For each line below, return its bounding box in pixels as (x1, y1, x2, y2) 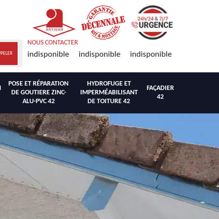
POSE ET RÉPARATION (8, 80, 68, 88)
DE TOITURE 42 (88, 98, 130, 105)
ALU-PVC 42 (22, 98, 55, 105)
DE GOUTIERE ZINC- (11, 89, 66, 96)
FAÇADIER (147, 85, 174, 92)
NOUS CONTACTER (27, 39, 78, 46)
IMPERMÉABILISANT (80, 89, 138, 96)
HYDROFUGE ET (87, 80, 131, 88)
